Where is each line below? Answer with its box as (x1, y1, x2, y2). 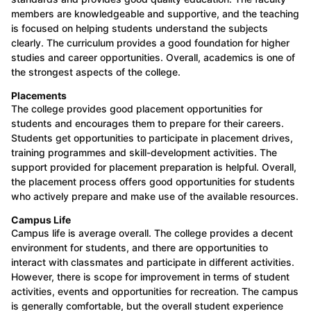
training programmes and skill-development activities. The (11, 146, 277, 159)
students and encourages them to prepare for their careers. (11, 117, 284, 130)
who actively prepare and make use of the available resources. (11, 190, 299, 203)
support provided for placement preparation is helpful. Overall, (11, 161, 296, 174)
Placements (11, 90, 67, 102)
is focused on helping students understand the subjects (11, 22, 268, 35)
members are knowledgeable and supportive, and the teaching (11, 8, 299, 20)
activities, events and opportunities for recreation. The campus (11, 285, 299, 298)
